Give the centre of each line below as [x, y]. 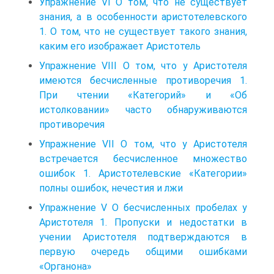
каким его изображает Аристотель [122, 46]
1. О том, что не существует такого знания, [143, 31]
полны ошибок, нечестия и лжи [113, 188]
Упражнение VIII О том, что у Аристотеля [143, 65]
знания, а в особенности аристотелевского [143, 17]
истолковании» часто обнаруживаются [143, 109]
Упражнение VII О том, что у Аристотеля [143, 144]
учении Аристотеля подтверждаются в [143, 237]
